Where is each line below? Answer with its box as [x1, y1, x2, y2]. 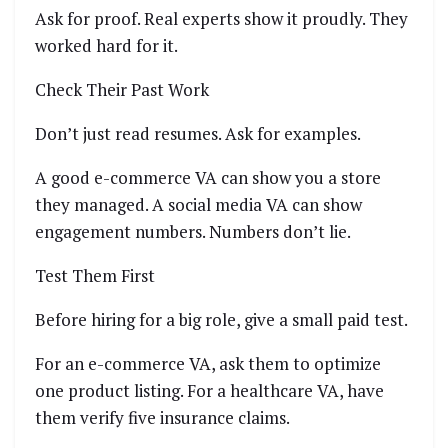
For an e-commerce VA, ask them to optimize [35, 352, 381, 376]
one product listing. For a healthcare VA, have [35, 379, 384, 403]
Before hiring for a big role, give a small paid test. [35, 308, 408, 332]
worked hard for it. [35, 34, 178, 58]
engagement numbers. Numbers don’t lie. [35, 220, 351, 244]
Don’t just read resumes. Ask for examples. [35, 122, 361, 146]
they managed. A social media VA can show [35, 193, 362, 217]
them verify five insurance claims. [35, 406, 290, 430]
